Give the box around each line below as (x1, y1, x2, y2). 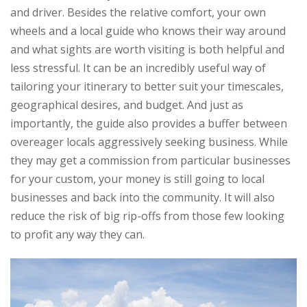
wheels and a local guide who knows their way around (10, 23, 286, 39)
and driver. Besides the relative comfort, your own (10, 5, 266, 21)
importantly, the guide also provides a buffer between (10, 116, 287, 132)
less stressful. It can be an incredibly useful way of (10, 60, 266, 76)
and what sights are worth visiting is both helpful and (10, 42, 284, 58)
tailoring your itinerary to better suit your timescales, (10, 79, 284, 95)
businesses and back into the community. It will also (10, 190, 275, 206)
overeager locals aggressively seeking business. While (10, 134, 288, 150)
